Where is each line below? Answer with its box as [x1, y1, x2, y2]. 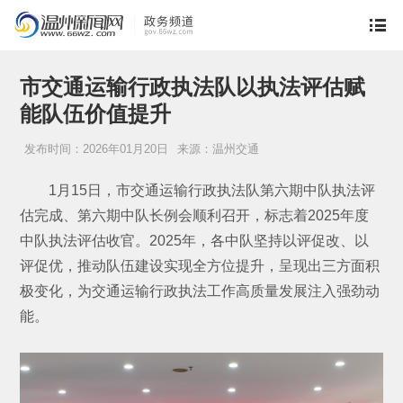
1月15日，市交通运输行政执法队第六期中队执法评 [49, 183, 376, 199]
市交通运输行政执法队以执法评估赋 [20, 75, 366, 100]
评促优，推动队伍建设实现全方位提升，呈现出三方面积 [20, 258, 381, 274]
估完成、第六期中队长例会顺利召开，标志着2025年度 [20, 208, 370, 224]
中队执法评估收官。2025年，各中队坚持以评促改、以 [20, 233, 370, 249]
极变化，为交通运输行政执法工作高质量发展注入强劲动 [20, 283, 381, 300]
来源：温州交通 [177, 142, 260, 157]
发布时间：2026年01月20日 [24, 142, 169, 157]
